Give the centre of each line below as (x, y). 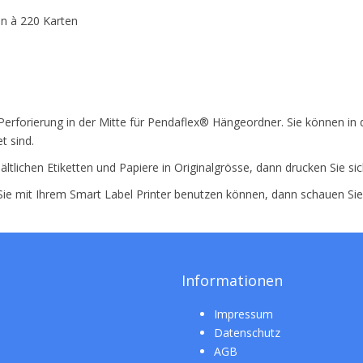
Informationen (232, 281)
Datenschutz (247, 333)
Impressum (243, 314)
